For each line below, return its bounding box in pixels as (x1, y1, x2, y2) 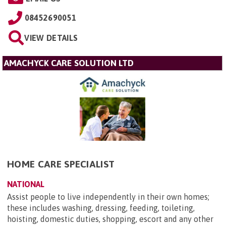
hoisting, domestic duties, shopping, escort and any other (7, 214, 213, 224)
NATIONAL (7, 180, 44, 189)
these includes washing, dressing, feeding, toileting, (7, 203, 195, 213)
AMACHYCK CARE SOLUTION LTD (4, 58, 134, 68)
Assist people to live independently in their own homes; (7, 192, 209, 202)
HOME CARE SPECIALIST (7, 158, 115, 170)
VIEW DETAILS (24, 33, 78, 42)
